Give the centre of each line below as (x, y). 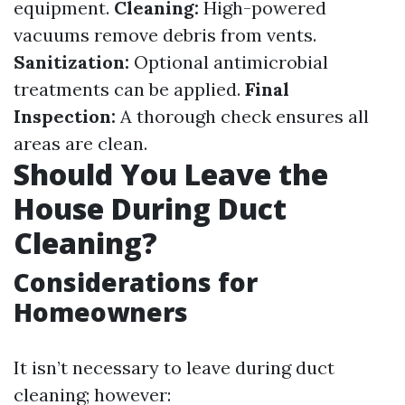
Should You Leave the (171, 174)
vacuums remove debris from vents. (165, 35)
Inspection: (65, 116)
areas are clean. (80, 143)
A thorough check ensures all (242, 116)
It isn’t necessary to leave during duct (174, 367)
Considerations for (136, 282)
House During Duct (150, 208)
